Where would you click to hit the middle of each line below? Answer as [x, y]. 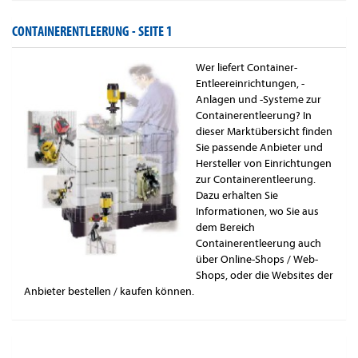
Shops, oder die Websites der [265, 276]
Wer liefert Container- [247, 68]
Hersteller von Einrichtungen [264, 164]
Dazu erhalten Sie [237, 196]
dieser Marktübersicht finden [264, 132]
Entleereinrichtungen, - [250, 84]
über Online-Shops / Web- [257, 260]
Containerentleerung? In [254, 116]
